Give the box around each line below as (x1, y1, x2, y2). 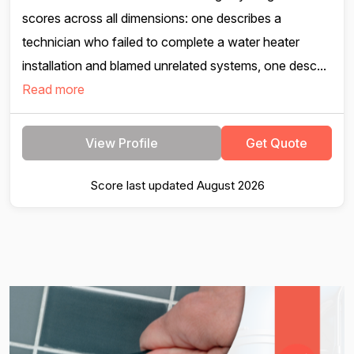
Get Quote (246, 135, 307, 151)
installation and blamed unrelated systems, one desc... (22, 58, 326, 73)
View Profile (85, 135, 158, 151)
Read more (22, 81, 85, 97)
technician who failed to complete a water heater (22, 34, 299, 50)
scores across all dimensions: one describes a (22, 10, 281, 26)
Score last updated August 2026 (89, 178, 265, 193)
